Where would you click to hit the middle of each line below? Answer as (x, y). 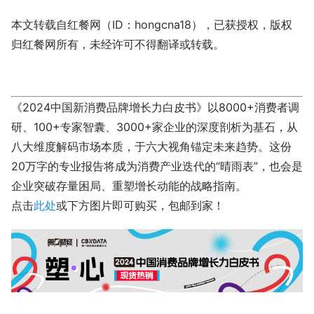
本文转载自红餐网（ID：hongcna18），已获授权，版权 (152, 24)
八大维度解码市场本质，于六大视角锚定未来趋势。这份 (151, 146)
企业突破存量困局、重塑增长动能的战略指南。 (129, 185)
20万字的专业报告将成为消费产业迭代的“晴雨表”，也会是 (157, 166)
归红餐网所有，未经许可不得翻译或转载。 (118, 44)
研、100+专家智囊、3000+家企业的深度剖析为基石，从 (155, 127)
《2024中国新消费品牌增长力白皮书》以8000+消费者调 (155, 107)
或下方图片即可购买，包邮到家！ (140, 205)
